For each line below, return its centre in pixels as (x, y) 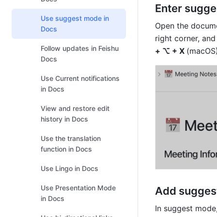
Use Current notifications (80, 78)
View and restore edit (75, 108)
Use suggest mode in (75, 18)
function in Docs (66, 149)
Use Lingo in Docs (70, 168)
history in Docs (64, 119)
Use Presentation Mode (78, 188)
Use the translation (71, 138)
